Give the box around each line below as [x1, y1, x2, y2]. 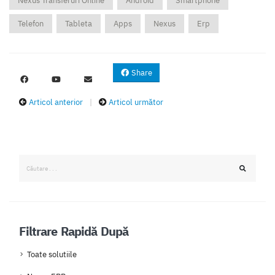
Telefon [18, 18, 44, 29]
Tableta [65, 18, 92, 29]
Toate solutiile [27, 249, 77, 260]
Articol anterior [29, 97, 83, 108]
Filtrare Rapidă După [19, 223, 129, 239]
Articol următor [109, 97, 163, 108]
